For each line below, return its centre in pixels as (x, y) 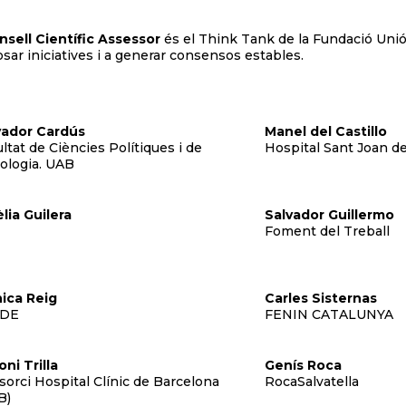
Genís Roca (303, 365)
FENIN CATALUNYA (329, 314)
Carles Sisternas (320, 298)
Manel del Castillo (325, 131)
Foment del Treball (327, 231)
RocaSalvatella (311, 382)
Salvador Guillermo (329, 215)
